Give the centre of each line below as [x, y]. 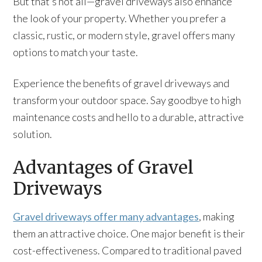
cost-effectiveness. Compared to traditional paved [127, 250]
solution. [33, 134]
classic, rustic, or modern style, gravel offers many [124, 35]
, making [217, 216]
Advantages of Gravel [104, 167]
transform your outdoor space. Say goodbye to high [127, 100]
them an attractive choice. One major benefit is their [129, 233]
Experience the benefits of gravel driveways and [121, 83]
